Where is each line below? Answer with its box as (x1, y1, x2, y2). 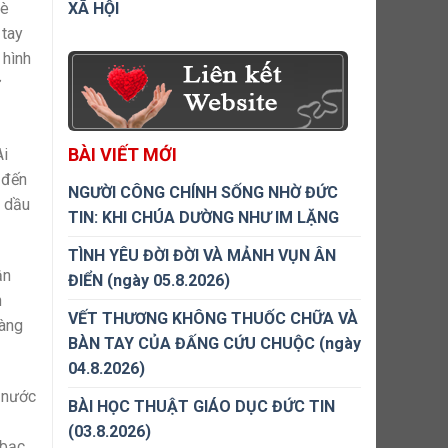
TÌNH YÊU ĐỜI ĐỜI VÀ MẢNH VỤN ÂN (68, 246, 336, 265)
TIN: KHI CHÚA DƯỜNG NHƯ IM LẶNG (68, 208, 339, 227)
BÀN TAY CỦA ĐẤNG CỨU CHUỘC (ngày (68, 334, 361, 353)
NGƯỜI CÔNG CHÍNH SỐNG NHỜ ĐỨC (68, 183, 338, 202)
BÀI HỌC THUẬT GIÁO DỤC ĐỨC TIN (68, 397, 335, 416)
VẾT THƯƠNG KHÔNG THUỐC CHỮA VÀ (68, 309, 358, 328)
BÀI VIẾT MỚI (68, 144, 177, 165)
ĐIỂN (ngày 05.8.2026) (68, 271, 230, 290)
